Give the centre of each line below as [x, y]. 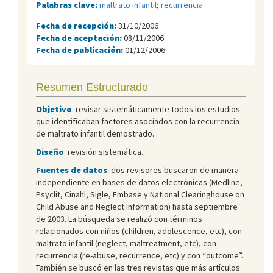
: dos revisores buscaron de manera [173, 170]
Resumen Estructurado [92, 87]
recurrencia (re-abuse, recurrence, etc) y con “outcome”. [140, 255]
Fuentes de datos [72, 170]
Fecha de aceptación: [80, 37]
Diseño [50, 151]
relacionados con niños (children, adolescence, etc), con [139, 231]
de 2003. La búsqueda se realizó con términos [119, 218]
